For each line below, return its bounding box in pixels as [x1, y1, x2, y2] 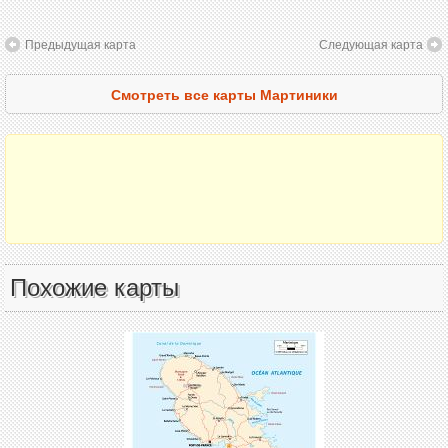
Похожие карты [10, 274, 179, 302]
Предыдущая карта [25, 35, 136, 53]
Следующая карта [319, 35, 423, 53]
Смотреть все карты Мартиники [110, 84, 338, 105]
